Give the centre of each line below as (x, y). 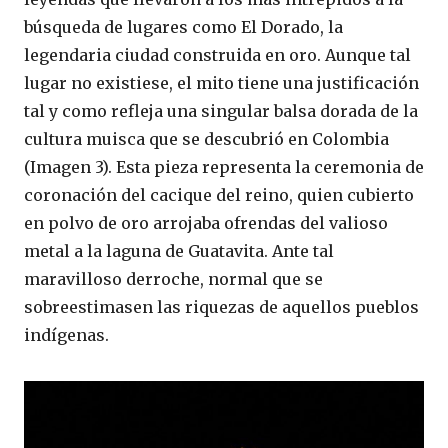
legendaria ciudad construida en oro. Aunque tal (217, 55)
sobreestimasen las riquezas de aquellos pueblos (221, 307)
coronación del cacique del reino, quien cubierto (219, 195)
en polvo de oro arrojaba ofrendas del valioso (206, 223)
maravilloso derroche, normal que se (173, 279)
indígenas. (66, 335)
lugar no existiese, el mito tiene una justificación (221, 83)
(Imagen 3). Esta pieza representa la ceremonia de (224, 167)
